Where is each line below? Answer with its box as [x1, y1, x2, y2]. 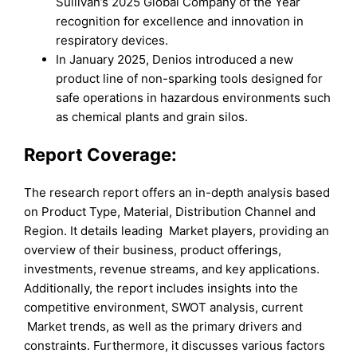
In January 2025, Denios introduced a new [56, 51, 294, 67]
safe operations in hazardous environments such [56, 89, 331, 105]
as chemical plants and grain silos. [56, 108, 249, 124]
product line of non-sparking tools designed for [56, 70, 324, 86]
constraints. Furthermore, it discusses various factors [24, 338, 326, 354]
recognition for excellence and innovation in [56, 13, 304, 29]
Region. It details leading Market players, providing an [24, 223, 330, 239]
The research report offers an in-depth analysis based [24, 185, 331, 201]
